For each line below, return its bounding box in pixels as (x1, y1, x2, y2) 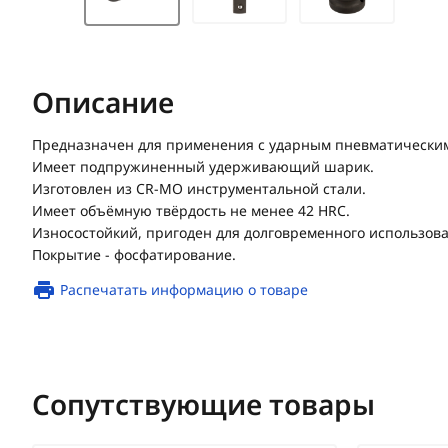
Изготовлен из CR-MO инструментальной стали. (32, 178, 366, 198)
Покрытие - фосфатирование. (32, 244, 236, 264)
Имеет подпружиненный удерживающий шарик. (32, 156, 374, 176)
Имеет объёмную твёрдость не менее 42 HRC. (32, 200, 350, 220)
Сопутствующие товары (32, 384, 375, 423)
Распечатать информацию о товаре (60, 279, 308, 299)
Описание (32, 82, 174, 121)
